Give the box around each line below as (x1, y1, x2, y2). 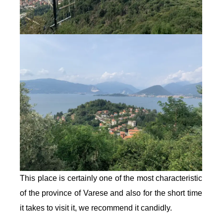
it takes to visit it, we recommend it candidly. (20, 203, 172, 212)
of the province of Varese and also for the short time (20, 188, 202, 197)
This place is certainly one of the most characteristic (20, 173, 202, 182)
